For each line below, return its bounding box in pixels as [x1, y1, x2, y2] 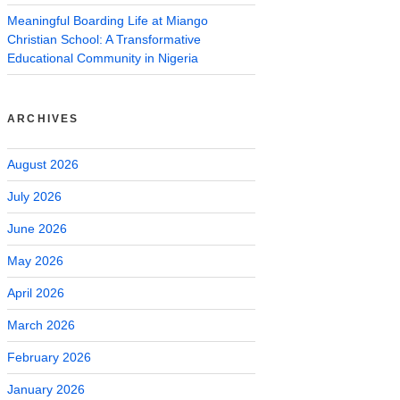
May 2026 [7, 253, 63, 268]
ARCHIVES [7, 112, 79, 125]
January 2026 [7, 381, 85, 396]
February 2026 [7, 349, 91, 364]
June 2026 [7, 221, 67, 236]
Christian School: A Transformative [7, 31, 201, 46]
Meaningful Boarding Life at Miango [7, 12, 208, 28]
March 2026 [7, 317, 75, 332]
